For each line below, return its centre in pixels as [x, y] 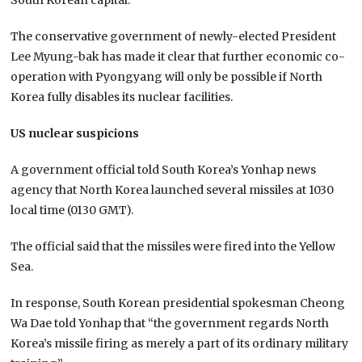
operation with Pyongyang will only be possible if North [167, 76]
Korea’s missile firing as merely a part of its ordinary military [180, 343]
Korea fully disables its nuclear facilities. [122, 97]
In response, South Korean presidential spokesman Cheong [178, 303]
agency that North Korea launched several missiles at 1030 [173, 189]
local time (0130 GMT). [72, 210]
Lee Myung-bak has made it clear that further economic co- [178, 56]
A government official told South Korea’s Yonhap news [164, 169]
